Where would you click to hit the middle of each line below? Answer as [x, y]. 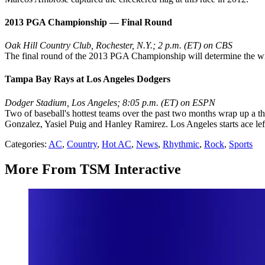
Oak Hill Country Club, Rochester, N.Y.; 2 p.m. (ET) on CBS [119, 46]
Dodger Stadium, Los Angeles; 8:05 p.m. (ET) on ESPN [110, 102]
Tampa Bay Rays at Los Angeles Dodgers [88, 79]
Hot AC [117, 144]
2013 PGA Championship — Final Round [88, 22]
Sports [241, 144]
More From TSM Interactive [93, 169]
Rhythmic [181, 144]
